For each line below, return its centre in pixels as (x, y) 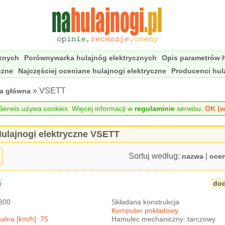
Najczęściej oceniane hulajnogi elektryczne (92, 71)
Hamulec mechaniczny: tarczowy (164, 219)
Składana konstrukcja (146, 202)
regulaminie (154, 108)
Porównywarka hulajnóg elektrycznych (90, 58)
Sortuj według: (155, 156)
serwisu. (190, 108)
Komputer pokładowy (145, 210)
